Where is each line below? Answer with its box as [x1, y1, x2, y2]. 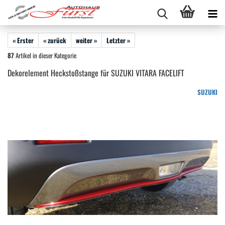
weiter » [76, 35, 97, 45]
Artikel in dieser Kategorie [14, 50, 76, 60]
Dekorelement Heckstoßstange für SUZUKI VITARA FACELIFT [8, 67, 184, 79]
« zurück [43, 35, 66, 45]
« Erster [13, 35, 34, 45]
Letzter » [106, 35, 130, 45]
